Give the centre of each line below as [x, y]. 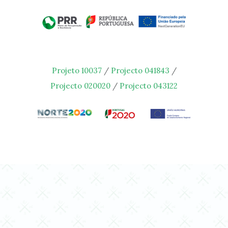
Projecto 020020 [80, 86]
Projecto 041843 [140, 71]
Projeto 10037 [77, 71]
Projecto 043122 [149, 86]
